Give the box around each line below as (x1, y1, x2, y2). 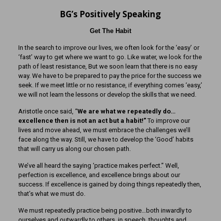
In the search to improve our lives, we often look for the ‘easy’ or (18, 44, 199, 51)
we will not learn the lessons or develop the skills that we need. (18, 91, 196, 98)
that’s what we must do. (18, 190, 85, 197)
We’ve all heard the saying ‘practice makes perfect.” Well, (18, 162, 179, 169)
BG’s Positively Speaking (60, 8, 161, 20)
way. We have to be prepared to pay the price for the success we (18, 72, 201, 79)
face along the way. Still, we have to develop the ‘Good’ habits (18, 136, 193, 143)
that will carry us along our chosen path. (18, 145, 131, 152)
